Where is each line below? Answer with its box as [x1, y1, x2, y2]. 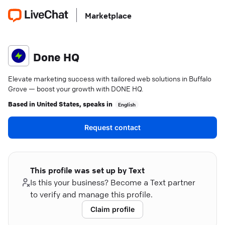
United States [37, 99, 79, 108]
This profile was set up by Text [30, 165, 145, 175]
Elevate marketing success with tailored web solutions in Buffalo [8, 74, 211, 83]
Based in [8, 99, 37, 108]
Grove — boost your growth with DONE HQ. [8, 84, 143, 93]
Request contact [84, 123, 141, 132]
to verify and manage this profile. [30, 189, 153, 199]
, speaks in [79, 99, 113, 108]
